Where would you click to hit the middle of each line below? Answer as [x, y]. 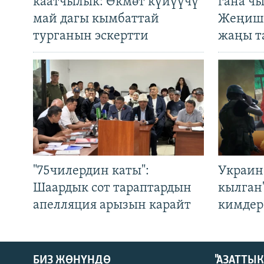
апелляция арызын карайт [112, 206]
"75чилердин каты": [91, 171]
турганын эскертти [91, 37]
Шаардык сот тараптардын [112, 189]
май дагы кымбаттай [96, 19]
